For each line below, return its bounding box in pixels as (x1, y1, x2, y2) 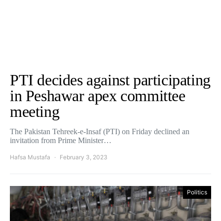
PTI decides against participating (10, 71, 211, 89)
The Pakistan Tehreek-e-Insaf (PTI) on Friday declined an (10, 127, 189, 136)
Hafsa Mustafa (10, 153, 50, 161)
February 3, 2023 (60, 153, 108, 161)
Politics (187, 188, 207, 196)
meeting (10, 103, 60, 120)
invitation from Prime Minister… (10, 136, 111, 145)
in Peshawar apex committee (10, 87, 185, 105)
